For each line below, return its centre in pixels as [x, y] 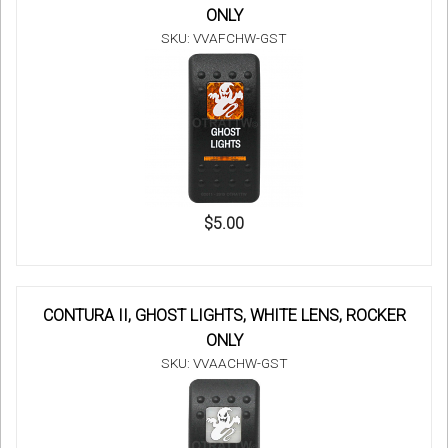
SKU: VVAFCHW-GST [224, 38]
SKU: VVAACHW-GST [224, 363]
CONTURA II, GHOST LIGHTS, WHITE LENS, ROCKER [224, 316]
